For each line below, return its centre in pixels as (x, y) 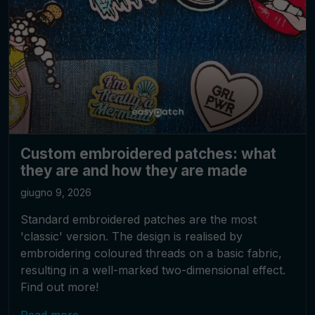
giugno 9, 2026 (56, 192)
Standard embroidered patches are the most (139, 219)
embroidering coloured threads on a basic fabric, (151, 253)
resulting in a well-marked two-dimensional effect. (153, 270)
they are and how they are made (134, 170)
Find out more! (59, 287)
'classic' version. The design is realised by (131, 236)
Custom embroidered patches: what (148, 153)
